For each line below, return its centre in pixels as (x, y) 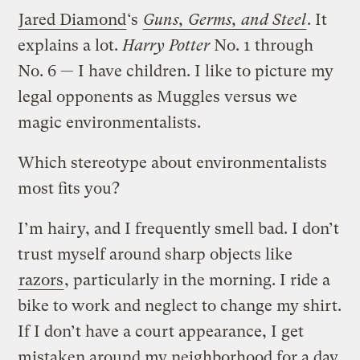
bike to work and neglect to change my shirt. (180, 305)
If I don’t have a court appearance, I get (161, 331)
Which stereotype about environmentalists (173, 162)
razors (41, 280)
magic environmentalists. (110, 122)
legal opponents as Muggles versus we (158, 96)
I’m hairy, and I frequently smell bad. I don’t (179, 228)
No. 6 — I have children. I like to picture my (176, 71)
